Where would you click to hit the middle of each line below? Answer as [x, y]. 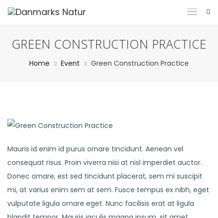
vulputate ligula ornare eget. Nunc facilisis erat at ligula [101, 203]
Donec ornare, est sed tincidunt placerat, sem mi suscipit [105, 176]
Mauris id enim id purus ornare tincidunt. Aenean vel [95, 149]
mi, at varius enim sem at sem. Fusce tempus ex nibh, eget [108, 190]
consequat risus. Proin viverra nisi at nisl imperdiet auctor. [105, 163]
